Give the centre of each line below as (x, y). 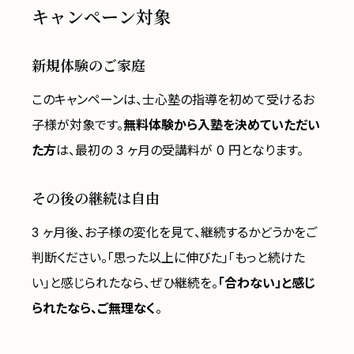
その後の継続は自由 (96, 198)
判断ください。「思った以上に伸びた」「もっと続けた (168, 258)
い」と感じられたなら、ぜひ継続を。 (125, 283)
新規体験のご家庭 (88, 65)
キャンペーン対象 (101, 16)
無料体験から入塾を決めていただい (222, 125)
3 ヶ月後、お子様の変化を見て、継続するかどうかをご (174, 232)
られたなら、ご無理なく (94, 308)
